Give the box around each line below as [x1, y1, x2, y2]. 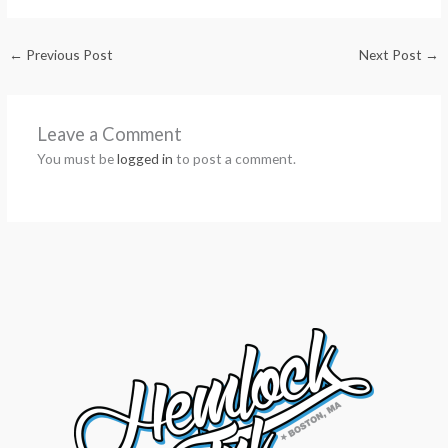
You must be [36, 149, 117, 167]
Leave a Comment [36, 122, 182, 145]
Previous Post [23, 45, 114, 63]
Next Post [358, 45, 425, 63]
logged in [116, 149, 173, 167]
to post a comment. [172, 149, 296, 167]
